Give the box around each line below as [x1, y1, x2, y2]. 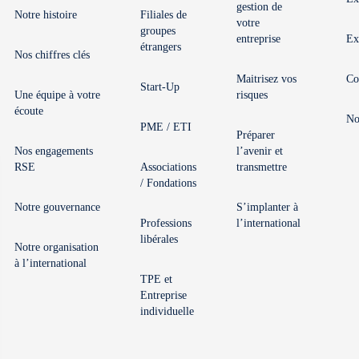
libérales [140, 233, 178, 246]
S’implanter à [236, 201, 298, 214]
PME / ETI [140, 121, 192, 134]
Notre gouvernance [14, 201, 100, 214]
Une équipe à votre [14, 89, 100, 102]
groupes [140, 25, 175, 38]
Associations [140, 161, 196, 174]
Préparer [236, 129, 275, 142]
